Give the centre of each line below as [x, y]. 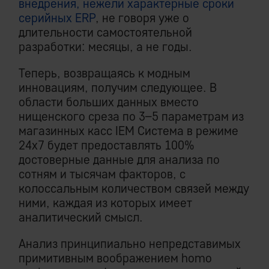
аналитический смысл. [81, 217]
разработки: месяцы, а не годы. [105, 47]
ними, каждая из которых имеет [105, 203]
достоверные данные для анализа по [119, 160]
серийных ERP [57, 18]
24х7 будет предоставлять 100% [107, 145]
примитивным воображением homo [115, 258]
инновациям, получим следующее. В [118, 88]
